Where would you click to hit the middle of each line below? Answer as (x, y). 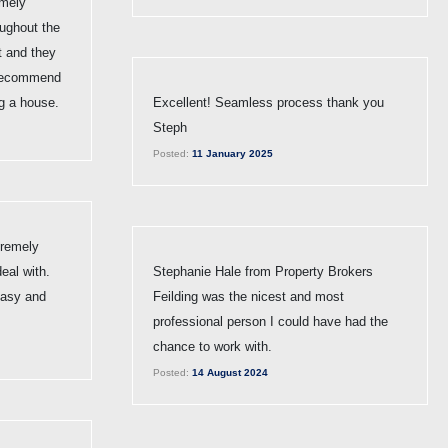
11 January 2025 (231, 153)
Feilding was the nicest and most (248, 296)
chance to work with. (212, 346)
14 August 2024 (228, 372)
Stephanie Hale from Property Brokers (263, 271)
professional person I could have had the (270, 321)
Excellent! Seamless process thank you (268, 102)
